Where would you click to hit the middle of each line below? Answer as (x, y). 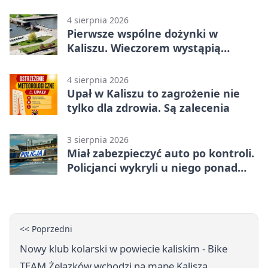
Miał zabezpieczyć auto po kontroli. (161, 153)
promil (84, 182)
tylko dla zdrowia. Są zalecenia (148, 107)
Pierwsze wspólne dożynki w (142, 33)
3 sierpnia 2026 (98, 139)
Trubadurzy (97, 62)
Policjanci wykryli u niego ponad (152, 167)
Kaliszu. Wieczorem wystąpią (144, 48)
